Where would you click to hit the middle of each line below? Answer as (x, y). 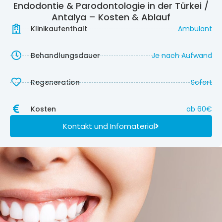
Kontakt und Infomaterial (109, 126)
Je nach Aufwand (182, 56)
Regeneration (55, 83)
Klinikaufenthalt (59, 29)
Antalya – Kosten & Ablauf (111, 17)
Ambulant (195, 29)
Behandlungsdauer (65, 56)
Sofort (201, 83)
